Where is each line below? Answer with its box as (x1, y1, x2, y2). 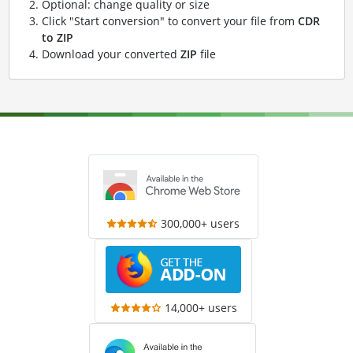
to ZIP (41, 30, 73, 45)
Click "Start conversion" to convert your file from (41, 13, 298, 28)
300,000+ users (161, 216, 240, 231)
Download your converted (41, 46, 180, 61)
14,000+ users (164, 300, 237, 315)
